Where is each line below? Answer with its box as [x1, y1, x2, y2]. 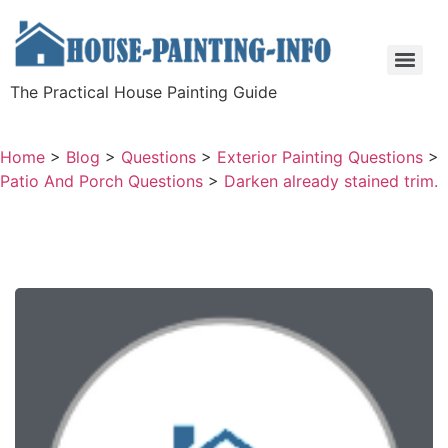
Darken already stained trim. [224, 171, 438, 191]
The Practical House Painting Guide [10, 82, 277, 102]
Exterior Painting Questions [217, 147, 423, 167]
